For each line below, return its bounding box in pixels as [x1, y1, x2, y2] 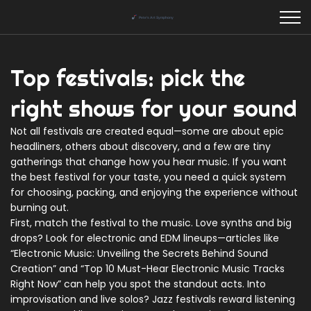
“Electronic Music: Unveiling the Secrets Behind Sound [10, 246, 268, 260]
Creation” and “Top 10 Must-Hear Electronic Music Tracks [10, 262, 285, 276]
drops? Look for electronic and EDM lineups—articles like [10, 231, 279, 245]
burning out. [10, 201, 69, 215]
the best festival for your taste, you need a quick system [10, 170, 286, 184]
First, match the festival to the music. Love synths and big [10, 216, 292, 230]
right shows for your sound [10, 94, 297, 122]
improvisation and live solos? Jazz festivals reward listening [10, 292, 295, 306]
